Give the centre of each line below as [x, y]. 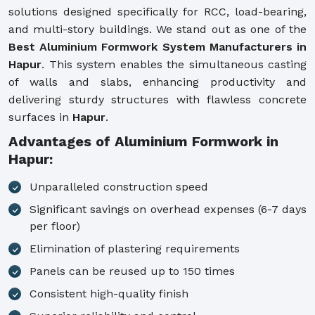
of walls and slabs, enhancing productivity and [157, 82]
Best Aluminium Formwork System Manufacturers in [157, 46]
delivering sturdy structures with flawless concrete [157, 99]
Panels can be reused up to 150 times [132, 271]
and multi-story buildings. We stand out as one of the [157, 29]
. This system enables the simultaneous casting [174, 64]
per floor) [55, 226]
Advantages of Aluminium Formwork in [143, 141]
